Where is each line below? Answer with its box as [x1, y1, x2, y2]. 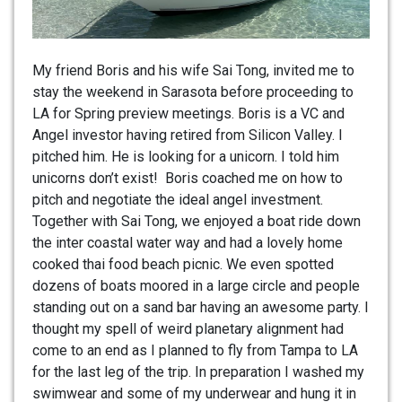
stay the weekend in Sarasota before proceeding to [32, 83, 354, 101]
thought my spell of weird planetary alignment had [32, 320, 344, 338]
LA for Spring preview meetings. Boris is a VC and [32, 105, 345, 123]
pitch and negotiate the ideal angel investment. [32, 191, 323, 209]
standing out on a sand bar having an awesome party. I [32, 299, 369, 317]
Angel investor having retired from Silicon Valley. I [32, 127, 343, 144]
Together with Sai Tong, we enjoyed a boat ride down [32, 213, 361, 231]
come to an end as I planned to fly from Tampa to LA [32, 342, 358, 360]
